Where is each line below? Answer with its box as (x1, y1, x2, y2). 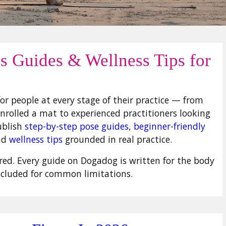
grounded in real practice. (63, 133, 172, 145)
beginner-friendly (134, 120, 205, 132)
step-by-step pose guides (25, 120, 129, 132)
